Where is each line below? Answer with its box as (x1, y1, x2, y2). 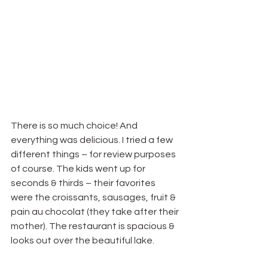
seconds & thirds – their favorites (11, 178, 157, 188)
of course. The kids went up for (11, 164, 147, 174)
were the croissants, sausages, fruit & (11, 193, 178, 203)
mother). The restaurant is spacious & (11, 221, 176, 232)
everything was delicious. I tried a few (11, 135, 175, 145)
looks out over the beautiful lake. (11, 236, 154, 246)
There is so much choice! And (11, 121, 139, 131)
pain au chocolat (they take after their (11, 207, 181, 217)
